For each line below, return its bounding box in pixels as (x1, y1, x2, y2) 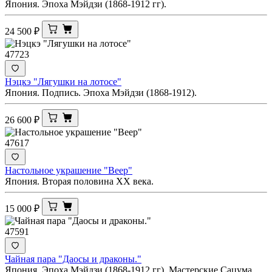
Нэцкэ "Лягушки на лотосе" (5, 76, 121, 87)
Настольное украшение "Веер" (5, 165, 132, 175)
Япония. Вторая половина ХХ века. (5, 175, 154, 186)
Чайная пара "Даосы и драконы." (5, 253, 141, 264)
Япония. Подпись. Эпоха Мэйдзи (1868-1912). (5, 87, 197, 98)
